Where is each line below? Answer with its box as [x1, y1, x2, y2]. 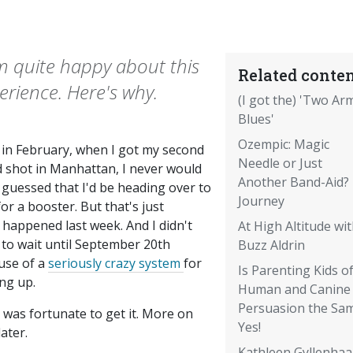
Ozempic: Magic [237, 136, 329, 154]
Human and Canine [237, 281, 351, 299]
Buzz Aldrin [237, 236, 305, 255]
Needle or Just [237, 154, 322, 173]
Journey [237, 192, 284, 210]
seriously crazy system [48, 255, 184, 273]
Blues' [237, 110, 274, 128]
